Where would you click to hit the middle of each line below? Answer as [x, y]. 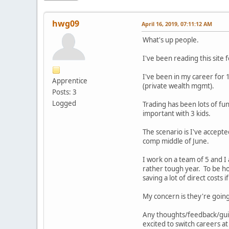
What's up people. [171, 40]
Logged [64, 103]
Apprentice [70, 81]
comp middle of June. [176, 141]
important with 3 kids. [177, 113]
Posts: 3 [64, 92]
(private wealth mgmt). [178, 86]
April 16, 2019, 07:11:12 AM [177, 24]
